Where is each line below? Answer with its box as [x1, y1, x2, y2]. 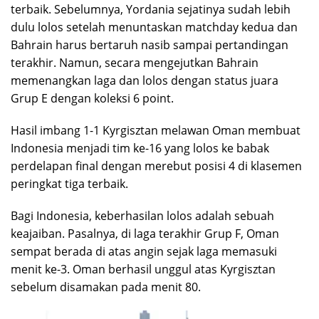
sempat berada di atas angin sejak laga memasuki [11, 243, 277, 259]
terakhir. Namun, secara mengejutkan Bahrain [11, 54, 258, 70]
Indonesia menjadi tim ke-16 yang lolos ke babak [11, 140, 269, 156]
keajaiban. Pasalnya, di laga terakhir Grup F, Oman [11, 225, 279, 241]
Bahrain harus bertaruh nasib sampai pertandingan [11, 36, 288, 53]
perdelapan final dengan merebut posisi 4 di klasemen [11, 157, 302, 174]
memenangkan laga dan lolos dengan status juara [11, 72, 278, 88]
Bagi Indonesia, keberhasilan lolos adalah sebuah [11, 207, 274, 224]
